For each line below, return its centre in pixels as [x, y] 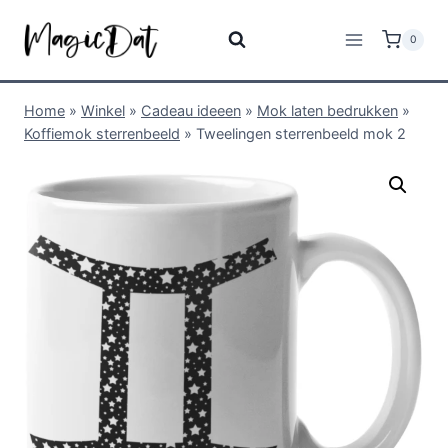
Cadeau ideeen [191, 110]
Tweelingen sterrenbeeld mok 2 [301, 133]
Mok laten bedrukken [327, 110]
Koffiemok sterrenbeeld [102, 133]
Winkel [103, 110]
